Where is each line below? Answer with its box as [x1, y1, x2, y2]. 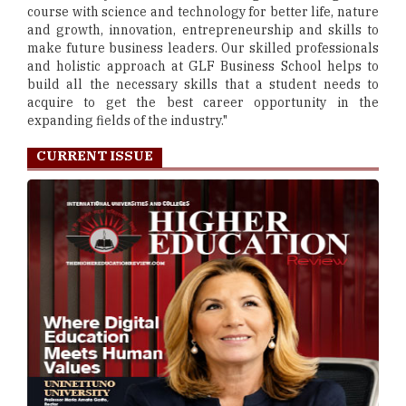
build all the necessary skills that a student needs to [27, 76, 379, 92]
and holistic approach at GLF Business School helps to [27, 58, 379, 74]
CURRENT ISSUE [36, 147, 153, 164]
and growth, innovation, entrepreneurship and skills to [27, 22, 379, 38]
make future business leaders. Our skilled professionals [27, 40, 379, 56]
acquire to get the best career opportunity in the [27, 94, 379, 111]
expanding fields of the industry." [27, 112, 227, 129]
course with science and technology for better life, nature [27, 4, 379, 20]
